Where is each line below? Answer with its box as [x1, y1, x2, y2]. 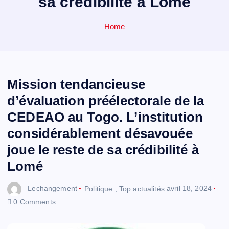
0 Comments [11, 197, 56, 206]
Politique [84, 184, 113, 193]
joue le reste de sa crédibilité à [7, 142, 199, 158]
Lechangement [28, 184, 77, 193]
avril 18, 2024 [166, 184, 212, 193]
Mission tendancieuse [7, 77, 145, 93]
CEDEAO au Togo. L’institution [7, 109, 203, 125]
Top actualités [119, 184, 165, 193]
